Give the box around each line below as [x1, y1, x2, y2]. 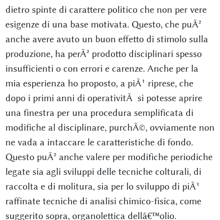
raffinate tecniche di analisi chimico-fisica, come [5, 195, 201, 207]
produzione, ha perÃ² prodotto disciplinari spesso [5, 48, 202, 59]
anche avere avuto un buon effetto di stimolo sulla [5, 33, 208, 45]
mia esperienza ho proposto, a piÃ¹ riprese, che [5, 78, 193, 89]
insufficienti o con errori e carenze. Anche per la [5, 63, 198, 74]
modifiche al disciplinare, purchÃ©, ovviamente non [5, 122, 215, 133]
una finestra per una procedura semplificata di [5, 107, 193, 118]
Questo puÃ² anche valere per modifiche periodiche [5, 151, 213, 163]
